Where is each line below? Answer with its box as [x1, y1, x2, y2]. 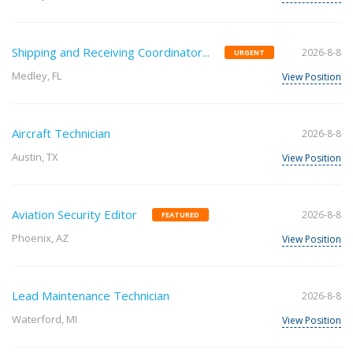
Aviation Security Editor [12, 206, 137, 222]
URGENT [234, 46, 265, 58]
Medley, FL [12, 69, 61, 83]
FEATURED [162, 209, 199, 220]
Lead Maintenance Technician [12, 288, 169, 303]
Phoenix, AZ [12, 231, 69, 245]
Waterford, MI [12, 312, 77, 326]
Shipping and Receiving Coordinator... [12, 44, 210, 60]
